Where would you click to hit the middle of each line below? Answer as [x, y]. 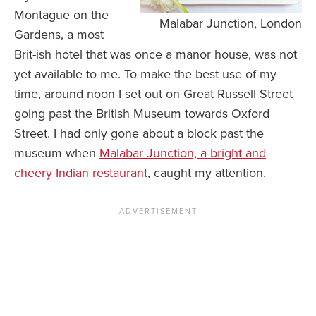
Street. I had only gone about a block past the [139, 134]
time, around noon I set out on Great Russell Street [153, 94]
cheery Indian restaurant [81, 173]
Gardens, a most [59, 35]
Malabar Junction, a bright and [183, 153]
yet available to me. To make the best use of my [145, 74]
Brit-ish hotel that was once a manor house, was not [156, 55]
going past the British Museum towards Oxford [142, 114]
